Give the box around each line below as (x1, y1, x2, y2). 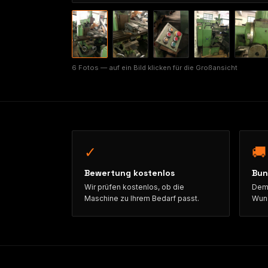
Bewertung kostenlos (84, 167, 175, 178)
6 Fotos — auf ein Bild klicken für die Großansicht (72, 63, 237, 72)
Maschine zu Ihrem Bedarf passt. (84, 193, 199, 203)
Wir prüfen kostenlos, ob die (84, 182, 184, 191)
